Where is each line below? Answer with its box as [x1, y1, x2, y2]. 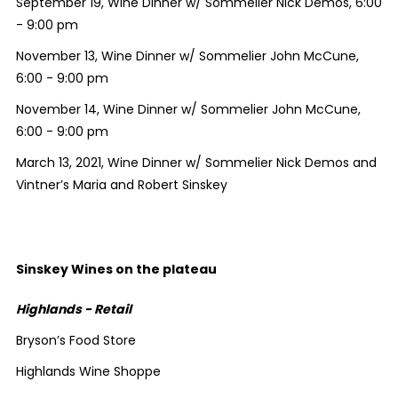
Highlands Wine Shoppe [15, 362, 161, 381]
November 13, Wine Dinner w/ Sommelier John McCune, [15, 47, 359, 66]
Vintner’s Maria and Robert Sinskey [15, 176, 227, 195]
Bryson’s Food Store [15, 331, 136, 350]
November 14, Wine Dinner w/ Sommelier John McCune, [15, 100, 361, 119]
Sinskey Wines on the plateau [15, 260, 217, 279]
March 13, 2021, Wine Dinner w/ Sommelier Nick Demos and [15, 154, 377, 172]
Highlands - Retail [15, 300, 131, 319]
